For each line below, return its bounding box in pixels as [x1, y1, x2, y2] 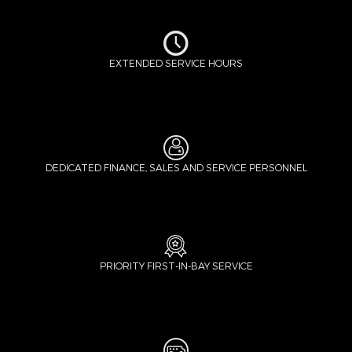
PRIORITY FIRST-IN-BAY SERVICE [99, 259, 253, 271]
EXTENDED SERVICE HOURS [109, 57, 243, 68]
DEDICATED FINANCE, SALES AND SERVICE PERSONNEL [45, 161, 307, 173]
